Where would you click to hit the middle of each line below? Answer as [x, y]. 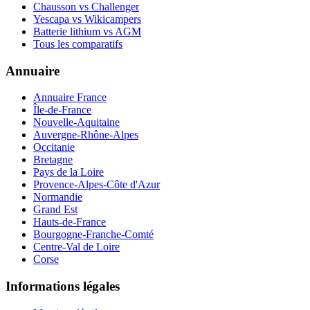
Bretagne [53, 160]
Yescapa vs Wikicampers [87, 19]
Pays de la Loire [69, 172]
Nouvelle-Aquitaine [76, 122]
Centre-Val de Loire [76, 247]
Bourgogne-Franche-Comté [93, 235]
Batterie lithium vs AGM [87, 31]
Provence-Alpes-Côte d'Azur [97, 185]
